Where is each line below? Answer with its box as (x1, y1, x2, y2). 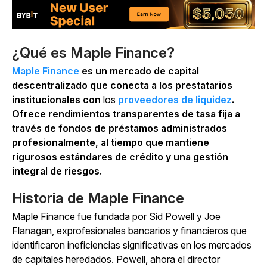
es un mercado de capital (79, 65, 199, 77)
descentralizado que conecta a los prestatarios (12, 79, 232, 92)
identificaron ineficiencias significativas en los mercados (12, 239, 252, 252)
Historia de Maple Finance (12, 190, 184, 207)
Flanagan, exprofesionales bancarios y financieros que (12, 225, 247, 237)
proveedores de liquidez (118, 94, 232, 106)
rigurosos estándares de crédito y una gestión (12, 151, 228, 163)
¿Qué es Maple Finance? (12, 44, 175, 62)
